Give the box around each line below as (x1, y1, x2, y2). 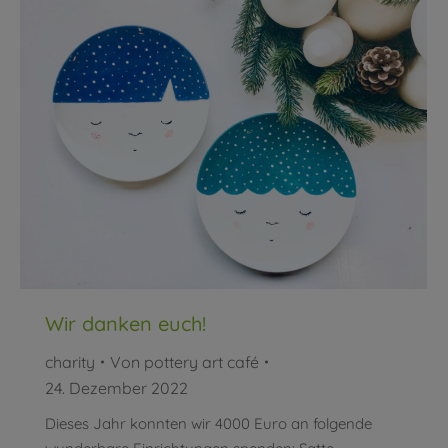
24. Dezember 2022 (45, 378, 188, 399)
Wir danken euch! (45, 311, 206, 337)
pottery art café (144, 352, 259, 373)
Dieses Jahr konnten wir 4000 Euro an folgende (45, 414, 372, 434)
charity (45, 352, 95, 373)
